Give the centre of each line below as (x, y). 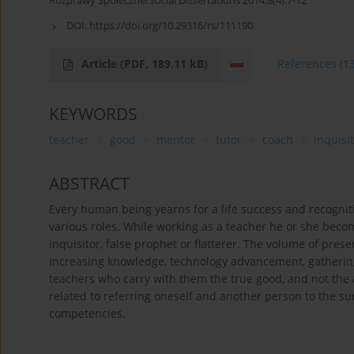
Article (101, 64)
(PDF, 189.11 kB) (164, 64)
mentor (176, 140)
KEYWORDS (93, 114)
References (307, 64)
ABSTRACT (89, 184)
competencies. (87, 314)
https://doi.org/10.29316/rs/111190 (171, 26)
